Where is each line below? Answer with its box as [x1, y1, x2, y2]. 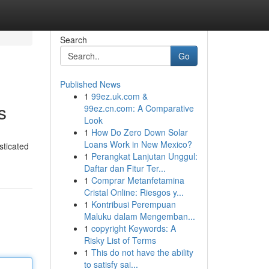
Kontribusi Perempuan [91, 198, 176, 210]
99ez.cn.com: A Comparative [83, 102, 194, 114]
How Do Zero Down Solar [91, 126, 188, 138]
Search [59, 34, 87, 46]
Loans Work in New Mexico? [83, 138, 192, 150]
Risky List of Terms [83, 234, 156, 246]
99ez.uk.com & [91, 90, 148, 102]
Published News [59, 78, 121, 90]
